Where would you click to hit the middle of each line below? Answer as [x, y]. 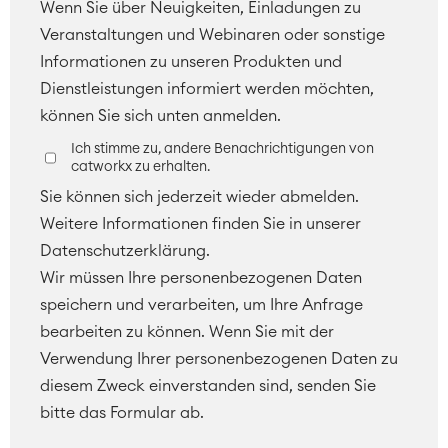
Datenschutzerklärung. [125, 251]
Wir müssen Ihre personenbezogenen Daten [201, 278]
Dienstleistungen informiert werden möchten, [207, 89]
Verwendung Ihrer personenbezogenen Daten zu [219, 359]
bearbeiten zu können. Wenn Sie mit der [187, 332]
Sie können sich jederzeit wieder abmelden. [199, 197]
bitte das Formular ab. [122, 413]
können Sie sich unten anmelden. [162, 116]
